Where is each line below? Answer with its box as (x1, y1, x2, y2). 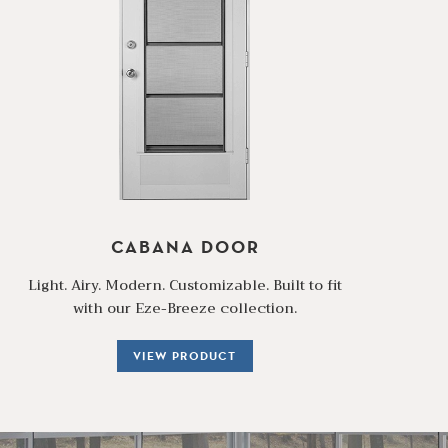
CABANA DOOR (110, 234, 260, 258)
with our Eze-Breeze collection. (73, 295, 297, 320)
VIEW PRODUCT (133, 347, 237, 363)
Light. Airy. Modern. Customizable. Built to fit (28, 272, 342, 297)
